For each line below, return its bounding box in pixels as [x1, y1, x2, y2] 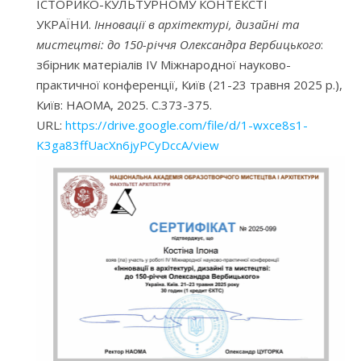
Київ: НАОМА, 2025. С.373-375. [36, 97, 212, 114]
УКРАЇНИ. [36, 16, 94, 33]
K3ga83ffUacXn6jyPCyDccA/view [36, 137, 219, 154]
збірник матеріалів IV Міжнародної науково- [36, 56, 291, 73]
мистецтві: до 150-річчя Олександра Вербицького [36, 36, 321, 53]
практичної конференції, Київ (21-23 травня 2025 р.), [36, 77, 342, 93]
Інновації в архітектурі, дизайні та [94, 16, 299, 33]
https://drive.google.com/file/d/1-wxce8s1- [65, 117, 308, 134]
